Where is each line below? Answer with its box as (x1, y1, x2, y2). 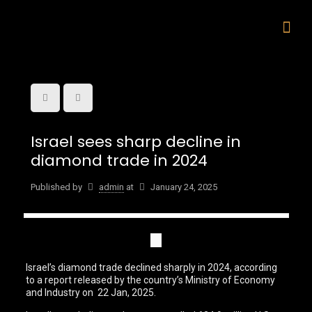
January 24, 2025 (150, 182, 217, 192)
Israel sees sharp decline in (30, 131, 241, 153)
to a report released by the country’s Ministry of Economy (26, 274, 276, 286)
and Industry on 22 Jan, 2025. (26, 287, 157, 298)
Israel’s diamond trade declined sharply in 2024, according (26, 262, 278, 273)
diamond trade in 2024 (30, 150, 208, 171)
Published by (30, 182, 82, 192)
